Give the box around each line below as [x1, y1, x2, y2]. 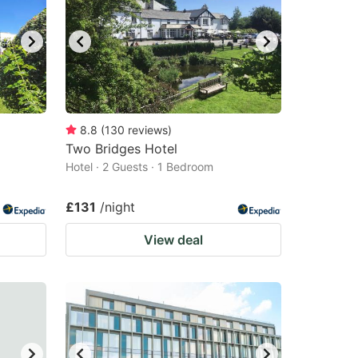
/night [100, 199, 135, 215]
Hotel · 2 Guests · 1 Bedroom [66, 160, 213, 173]
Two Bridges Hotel [66, 141, 177, 157]
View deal [144, 232, 203, 248]
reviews [128, 123, 168, 137]
